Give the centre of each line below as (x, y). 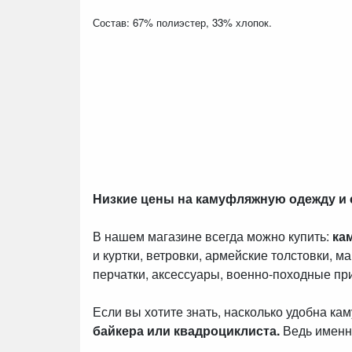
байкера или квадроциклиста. (186, 330)
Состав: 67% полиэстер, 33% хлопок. (184, 22)
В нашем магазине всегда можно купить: (213, 236)
